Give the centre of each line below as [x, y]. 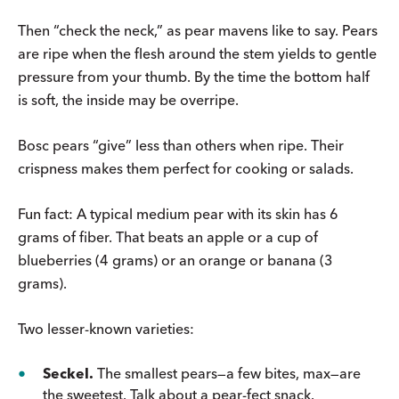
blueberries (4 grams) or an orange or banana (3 [175, 260]
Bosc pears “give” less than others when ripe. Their [181, 145]
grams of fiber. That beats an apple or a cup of [168, 236]
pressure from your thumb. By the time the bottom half [194, 76]
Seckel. [68, 373]
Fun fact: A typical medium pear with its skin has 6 [178, 213]
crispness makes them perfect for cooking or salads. [186, 168]
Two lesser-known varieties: [106, 328]
